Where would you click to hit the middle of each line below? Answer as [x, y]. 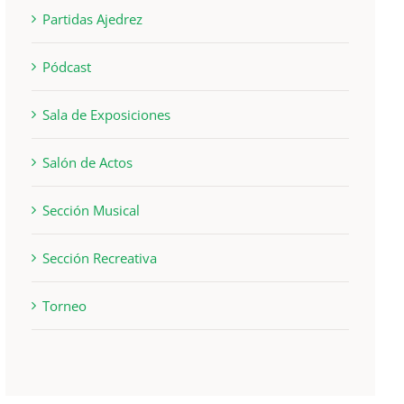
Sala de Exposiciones [107, 114]
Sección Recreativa [100, 257]
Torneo [65, 305]
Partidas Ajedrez [93, 18]
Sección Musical [92, 210]
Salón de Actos [88, 162]
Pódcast [67, 66]
